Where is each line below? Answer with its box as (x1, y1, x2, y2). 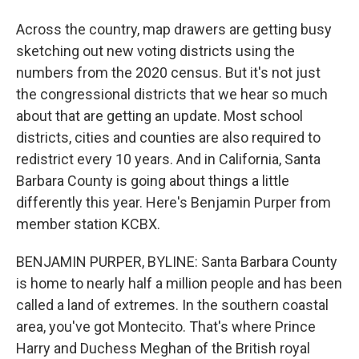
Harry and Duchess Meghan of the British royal (16, 340, 310, 357)
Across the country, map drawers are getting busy (16, 21, 332, 38)
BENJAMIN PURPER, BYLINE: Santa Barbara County (16, 253, 337, 270)
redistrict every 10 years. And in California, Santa (16, 151, 321, 167)
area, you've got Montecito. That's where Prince (16, 318, 316, 335)
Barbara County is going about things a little (16, 172, 289, 189)
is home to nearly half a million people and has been (16, 275, 342, 292)
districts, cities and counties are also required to (16, 129, 321, 146)
